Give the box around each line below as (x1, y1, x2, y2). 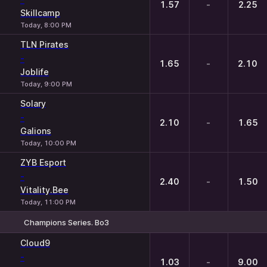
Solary (20, 98, 46, 108)
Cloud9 (20, 238, 50, 248)
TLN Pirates (20, 39, 69, 49)
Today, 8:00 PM (20, 21, 72, 29)
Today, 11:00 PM (20, 198, 76, 206)
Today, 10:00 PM (20, 139, 76, 147)
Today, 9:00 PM (20, 80, 72, 88)
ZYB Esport (20, 157, 66, 167)
